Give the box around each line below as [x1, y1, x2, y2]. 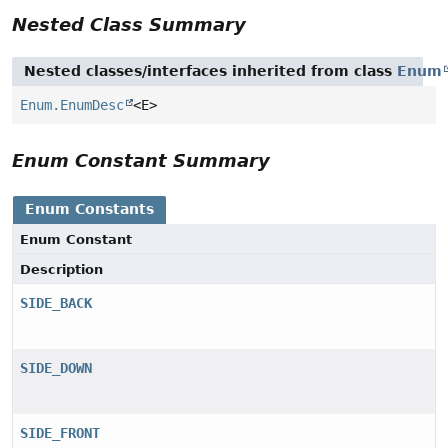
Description [20, 261, 103, 277]
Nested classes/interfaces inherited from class [24, 62, 397, 79]
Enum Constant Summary [12, 149, 270, 171]
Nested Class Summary [12, 13, 246, 35]
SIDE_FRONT [20, 424, 100, 441]
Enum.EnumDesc [20, 96, 124, 113]
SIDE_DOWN [20, 359, 92, 376]
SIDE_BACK [20, 294, 92, 311]
